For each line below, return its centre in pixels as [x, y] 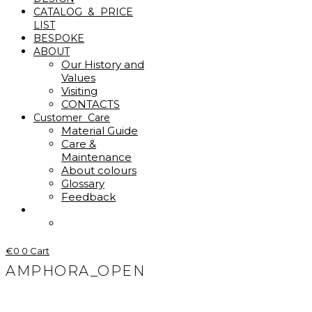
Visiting [79, 91]
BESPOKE [59, 38]
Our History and [103, 64]
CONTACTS [91, 104]
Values [78, 78]
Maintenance [96, 157]
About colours [99, 170]
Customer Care [72, 118]
